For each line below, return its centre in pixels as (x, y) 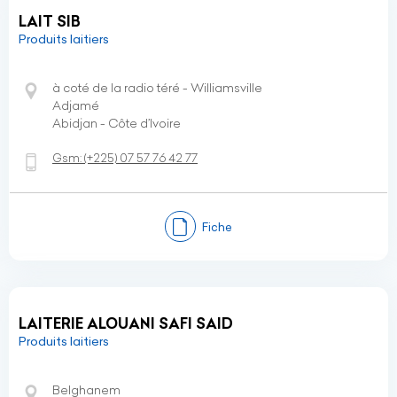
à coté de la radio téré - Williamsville (157, 88)
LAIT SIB (50, 21)
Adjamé (76, 105)
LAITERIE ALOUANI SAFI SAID (126, 323)
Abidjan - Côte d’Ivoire (117, 123)
